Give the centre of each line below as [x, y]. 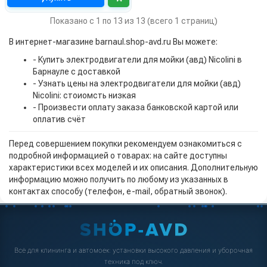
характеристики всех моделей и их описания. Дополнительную [133, 167]
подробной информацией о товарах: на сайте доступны [118, 155]
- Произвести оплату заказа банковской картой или [136, 107]
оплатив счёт [59, 119]
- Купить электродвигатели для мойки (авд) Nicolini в [137, 59]
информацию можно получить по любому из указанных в [119, 179]
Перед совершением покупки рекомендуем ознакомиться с [125, 143]
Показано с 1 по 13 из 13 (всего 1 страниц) [133, 21]
